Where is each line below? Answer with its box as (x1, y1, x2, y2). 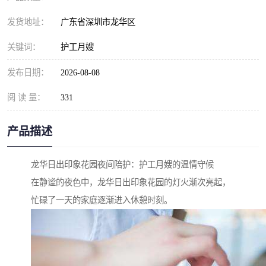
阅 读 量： (7, 93, 45, 102)
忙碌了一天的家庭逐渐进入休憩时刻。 (31, 195, 172, 205)
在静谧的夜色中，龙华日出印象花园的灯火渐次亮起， (31, 178, 230, 188)
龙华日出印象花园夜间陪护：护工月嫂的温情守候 (31, 160, 214, 170)
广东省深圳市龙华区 (61, 17, 140, 27)
